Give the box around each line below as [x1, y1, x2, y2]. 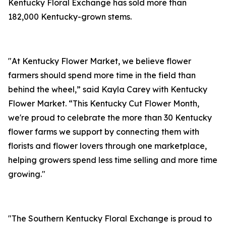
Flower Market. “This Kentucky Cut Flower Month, [8, 98, 199, 108]
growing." [8, 169, 45, 179]
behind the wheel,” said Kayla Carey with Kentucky [8, 84, 207, 94]
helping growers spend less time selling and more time [8, 155, 217, 165]
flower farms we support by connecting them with [8, 127, 199, 137]
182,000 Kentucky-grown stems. [8, 12, 132, 22]
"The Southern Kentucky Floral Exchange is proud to [8, 213, 212, 223]
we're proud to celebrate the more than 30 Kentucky [8, 112, 212, 123]
